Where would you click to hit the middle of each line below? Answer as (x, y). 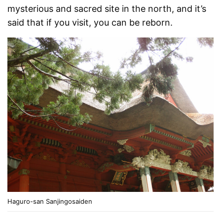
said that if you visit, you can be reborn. (90, 22)
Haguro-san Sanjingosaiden (50, 202)
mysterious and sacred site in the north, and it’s (107, 8)
